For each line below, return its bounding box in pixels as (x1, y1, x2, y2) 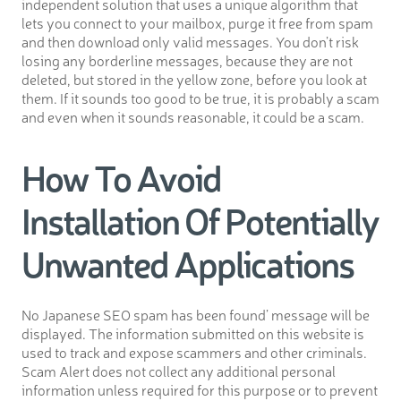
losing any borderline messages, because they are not (21, 49, 353, 70)
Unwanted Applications (21, 237, 354, 286)
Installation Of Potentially (21, 194, 379, 243)
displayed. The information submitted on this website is (21, 322, 364, 343)
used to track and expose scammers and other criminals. (21, 341, 367, 362)
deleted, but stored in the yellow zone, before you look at (21, 68, 367, 89)
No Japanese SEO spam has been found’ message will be (21, 303, 370, 324)
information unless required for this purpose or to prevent (21, 379, 378, 399)
